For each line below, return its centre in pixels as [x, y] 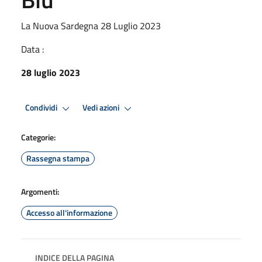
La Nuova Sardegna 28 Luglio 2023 [91, 25]
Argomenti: [40, 191]
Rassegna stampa [58, 158]
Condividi [42, 108]
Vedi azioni [102, 108]
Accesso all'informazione [69, 212]
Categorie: [38, 137]
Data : [32, 49]
